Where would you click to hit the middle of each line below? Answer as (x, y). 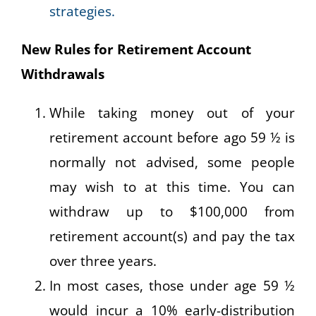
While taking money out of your (172, 113)
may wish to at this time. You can (172, 187)
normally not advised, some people (172, 162)
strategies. (82, 11)
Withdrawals (63, 74)
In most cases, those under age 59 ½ (172, 285)
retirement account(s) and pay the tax (172, 236)
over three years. (103, 261)
